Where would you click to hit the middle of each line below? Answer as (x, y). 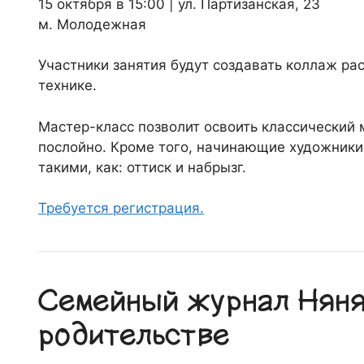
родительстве (134, 336)
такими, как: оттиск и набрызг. (142, 167)
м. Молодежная (92, 24)
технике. (67, 86)
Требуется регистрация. (121, 208)
